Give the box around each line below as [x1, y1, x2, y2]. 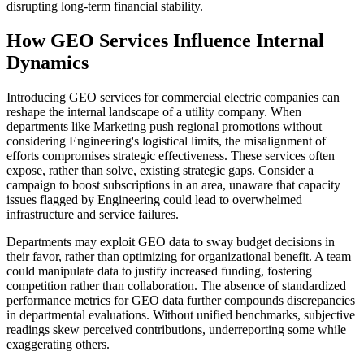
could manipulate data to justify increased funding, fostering [6, 264, 312, 279]
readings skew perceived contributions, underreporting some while [6, 323, 346, 337]
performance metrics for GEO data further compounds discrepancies [6, 293, 355, 308]
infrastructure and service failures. [6, 207, 179, 222]
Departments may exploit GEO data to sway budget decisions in [6, 235, 335, 249]
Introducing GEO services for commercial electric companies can [6, 90, 340, 105]
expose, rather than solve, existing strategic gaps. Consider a [6, 163, 314, 178]
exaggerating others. [6, 337, 110, 352]
